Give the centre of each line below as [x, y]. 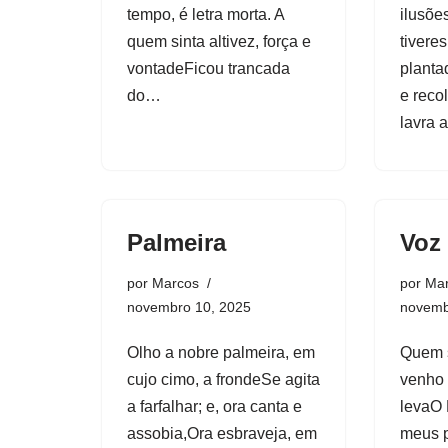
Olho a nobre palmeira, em [221, 352]
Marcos [175, 282]
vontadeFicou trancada [208, 68]
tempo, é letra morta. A [205, 14]
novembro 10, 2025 [189, 306]
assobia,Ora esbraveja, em [222, 433]
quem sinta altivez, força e [219, 41]
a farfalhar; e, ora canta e [214, 406]
